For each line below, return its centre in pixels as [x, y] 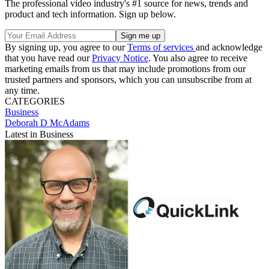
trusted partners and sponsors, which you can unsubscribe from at [128, 79]
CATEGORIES [35, 101]
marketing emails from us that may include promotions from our [125, 68]
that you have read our [48, 58]
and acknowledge [229, 47]
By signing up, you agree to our [66, 47]
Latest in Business [39, 134]
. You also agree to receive [198, 58]
